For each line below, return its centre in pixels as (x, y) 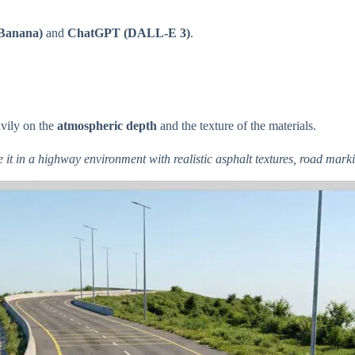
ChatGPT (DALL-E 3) (129, 33)
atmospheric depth (107, 125)
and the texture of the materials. (237, 125)
